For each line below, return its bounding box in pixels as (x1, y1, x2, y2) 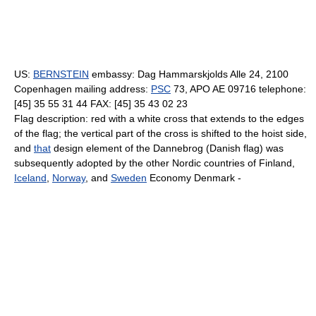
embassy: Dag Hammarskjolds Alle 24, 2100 (89, 68, 288, 80)
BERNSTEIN (33, 68, 89, 80)
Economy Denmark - (147, 172, 241, 183)
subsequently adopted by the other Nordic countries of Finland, (14, 157, 295, 169)
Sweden (111, 172, 147, 183)
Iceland (14, 172, 47, 183)
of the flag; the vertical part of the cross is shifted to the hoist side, (14, 128, 307, 139)
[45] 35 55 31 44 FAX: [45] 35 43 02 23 (14, 98, 188, 109)
